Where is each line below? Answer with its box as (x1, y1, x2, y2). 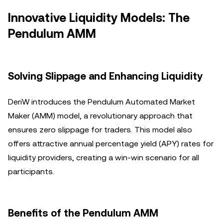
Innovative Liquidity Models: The (8, 11, 190, 25)
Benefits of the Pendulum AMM (8, 207, 158, 219)
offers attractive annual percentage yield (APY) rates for (8, 139, 214, 148)
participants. (8, 167, 54, 176)
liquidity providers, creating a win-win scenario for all (8, 153, 199, 162)
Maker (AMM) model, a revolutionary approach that (8, 111, 193, 120)
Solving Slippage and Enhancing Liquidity (8, 70, 203, 82)
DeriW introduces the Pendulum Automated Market (8, 97, 195, 107)
